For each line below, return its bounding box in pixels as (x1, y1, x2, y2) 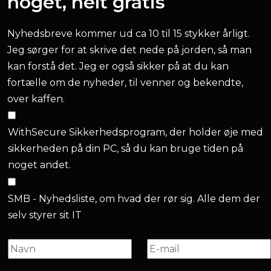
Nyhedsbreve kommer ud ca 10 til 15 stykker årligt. (7, 28, 250, 39)
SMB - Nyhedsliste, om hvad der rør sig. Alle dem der (8, 193, 260, 204)
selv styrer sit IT (8, 209, 82, 221)
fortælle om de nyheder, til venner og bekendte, (7, 77, 243, 88)
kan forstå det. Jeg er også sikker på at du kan (7, 60, 229, 72)
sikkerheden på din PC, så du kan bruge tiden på (8, 143, 243, 154)
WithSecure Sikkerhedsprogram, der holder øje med (8, 126, 263, 138)
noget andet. (8, 159, 71, 171)
